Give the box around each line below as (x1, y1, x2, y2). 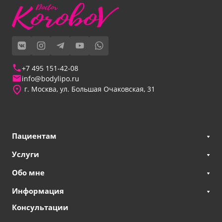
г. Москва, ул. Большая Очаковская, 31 (22, 84, 155, 94)
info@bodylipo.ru (22, 73, 79, 83)
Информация (12, 186, 64, 196)
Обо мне (12, 167, 45, 177)
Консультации (12, 202, 68, 212)
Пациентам (12, 131, 56, 141)
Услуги (12, 149, 39, 159)
